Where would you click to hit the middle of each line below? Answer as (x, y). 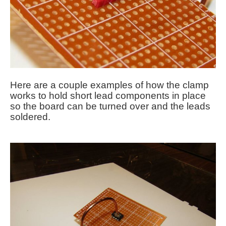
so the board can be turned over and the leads (110, 106)
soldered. (30, 117)
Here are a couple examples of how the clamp (109, 85)
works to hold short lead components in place (108, 96)
